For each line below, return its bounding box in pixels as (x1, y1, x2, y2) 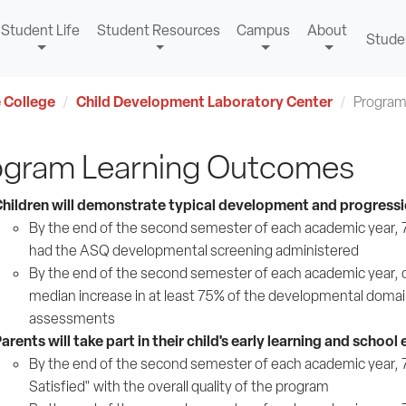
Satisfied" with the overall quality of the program (28, 377, 329, 396)
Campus (237, 21, 291, 40)
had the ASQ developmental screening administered (28, 241, 359, 260)
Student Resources (96, 21, 220, 40)
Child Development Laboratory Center (75, 92, 333, 111)
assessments (28, 309, 115, 328)
